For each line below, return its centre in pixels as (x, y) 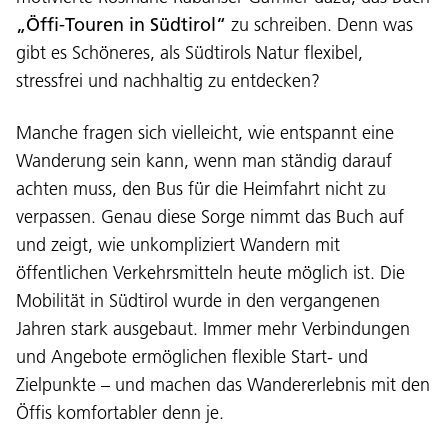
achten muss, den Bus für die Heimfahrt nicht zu (201, 188)
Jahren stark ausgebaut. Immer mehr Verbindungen (213, 328)
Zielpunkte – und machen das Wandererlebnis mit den (223, 384)
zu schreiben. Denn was (319, 24)
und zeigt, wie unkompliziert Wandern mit (178, 244)
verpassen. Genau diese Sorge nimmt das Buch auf (210, 216)
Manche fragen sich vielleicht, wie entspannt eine (205, 132)
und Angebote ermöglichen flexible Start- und (192, 356)
